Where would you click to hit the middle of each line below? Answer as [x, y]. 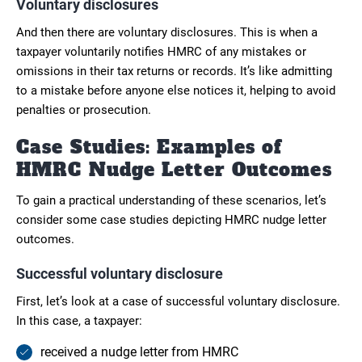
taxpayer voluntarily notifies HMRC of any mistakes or [161, 51]
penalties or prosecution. [84, 109]
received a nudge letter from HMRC [139, 351]
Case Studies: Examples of [149, 147]
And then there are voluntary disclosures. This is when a [167, 32]
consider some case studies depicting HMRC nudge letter [171, 219]
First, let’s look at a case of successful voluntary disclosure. [178, 301]
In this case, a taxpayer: [79, 320]
